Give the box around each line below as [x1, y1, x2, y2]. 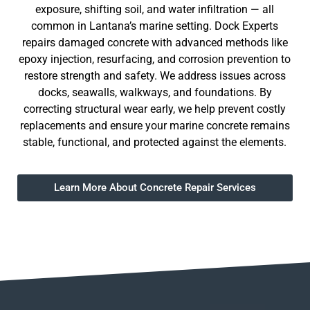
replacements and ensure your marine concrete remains [19, 118, 290, 132]
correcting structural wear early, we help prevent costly [24, 102, 286, 116]
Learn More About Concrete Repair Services [53, 181, 256, 194]
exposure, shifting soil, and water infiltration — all [35, 2, 275, 16]
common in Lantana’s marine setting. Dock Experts [31, 19, 279, 33]
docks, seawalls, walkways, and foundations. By [37, 85, 272, 99]
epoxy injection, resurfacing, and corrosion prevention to [19, 52, 291, 66]
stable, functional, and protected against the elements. [23, 135, 287, 149]
